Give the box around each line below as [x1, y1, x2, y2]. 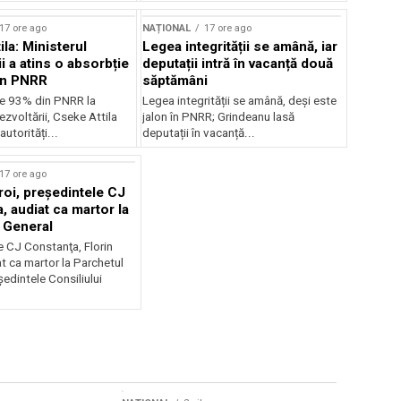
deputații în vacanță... [142, 125, 256, 140]
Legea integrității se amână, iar [142, 38, 338, 55]
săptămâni [142, 72, 209, 89]
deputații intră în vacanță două [142, 55, 334, 72]
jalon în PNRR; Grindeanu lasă [142, 109, 295, 124]
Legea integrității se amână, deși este [142, 93, 337, 107]
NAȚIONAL [142, 21, 192, 34]
